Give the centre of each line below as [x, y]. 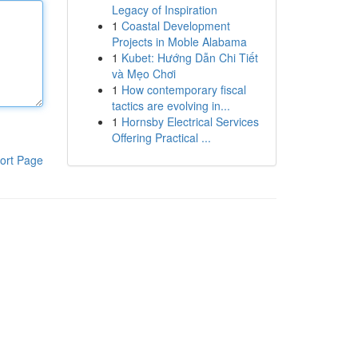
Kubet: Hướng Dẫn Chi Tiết [189, 58]
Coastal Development [175, 26]
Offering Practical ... [161, 137]
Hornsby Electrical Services [190, 121]
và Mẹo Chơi [143, 74]
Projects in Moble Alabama [179, 42]
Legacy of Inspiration [164, 10]
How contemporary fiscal [183, 89]
